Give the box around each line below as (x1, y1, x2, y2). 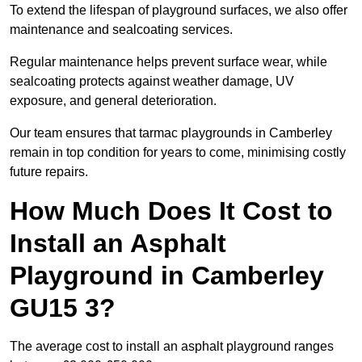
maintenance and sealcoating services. (10, 23, 233, 37)
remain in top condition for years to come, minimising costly (10, 145, 346, 160)
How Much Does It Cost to (10, 196, 333, 226)
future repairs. (10, 165, 88, 179)
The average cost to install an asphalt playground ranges (10, 339, 334, 354)
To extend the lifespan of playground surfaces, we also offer (10, 3, 347, 18)
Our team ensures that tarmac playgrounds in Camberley (10, 126, 332, 141)
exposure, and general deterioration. (10, 94, 217, 108)
